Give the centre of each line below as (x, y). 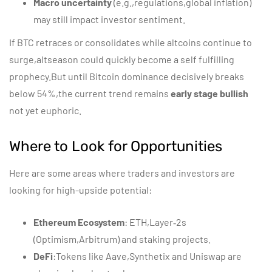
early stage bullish (209, 93)
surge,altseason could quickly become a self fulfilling (122, 59)
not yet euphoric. (45, 110)
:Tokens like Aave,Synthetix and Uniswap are (147, 256)
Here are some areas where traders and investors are (122, 173)
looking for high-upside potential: (80, 190)
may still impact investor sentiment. (109, 19)
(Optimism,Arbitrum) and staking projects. (122, 239)
